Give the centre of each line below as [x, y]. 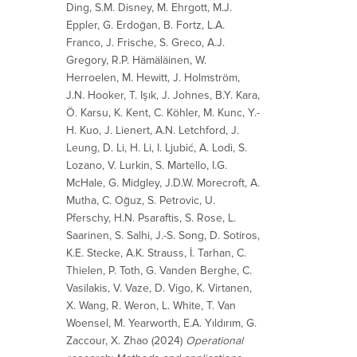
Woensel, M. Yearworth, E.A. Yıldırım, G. [161, 323]
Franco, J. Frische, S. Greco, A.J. [145, 42]
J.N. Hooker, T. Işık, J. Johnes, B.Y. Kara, [163, 95]
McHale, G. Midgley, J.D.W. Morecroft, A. [163, 182]
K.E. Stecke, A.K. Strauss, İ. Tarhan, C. [156, 253]
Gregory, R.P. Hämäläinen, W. [136, 60]
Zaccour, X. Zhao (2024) [126, 340]
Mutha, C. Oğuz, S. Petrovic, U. [141, 200]
